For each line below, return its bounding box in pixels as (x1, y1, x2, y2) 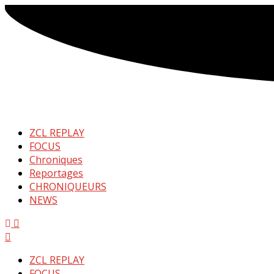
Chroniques (29, 152, 83, 166)
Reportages (29, 166, 83, 180)
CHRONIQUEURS (29, 179, 106, 193)
